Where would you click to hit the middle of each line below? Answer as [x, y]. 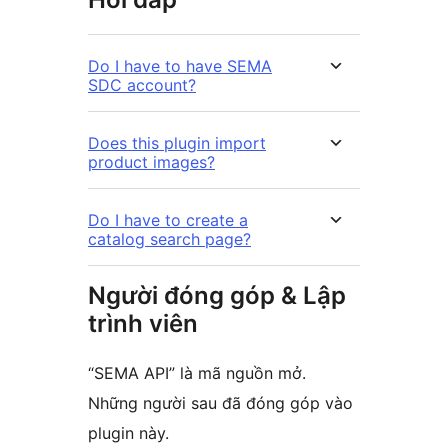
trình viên [143, 323]
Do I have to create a [168, 219]
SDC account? [142, 84]
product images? [151, 161]
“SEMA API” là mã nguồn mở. [197, 372]
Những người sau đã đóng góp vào [220, 402]
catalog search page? [169, 238]
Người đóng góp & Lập [217, 295]
